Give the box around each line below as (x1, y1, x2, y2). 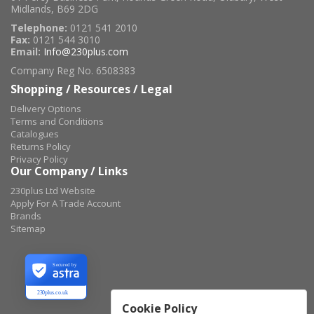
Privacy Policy (11, 153, 68, 165)
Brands (11, 210, 41, 222)
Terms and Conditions (11, 115, 104, 128)
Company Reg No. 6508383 (11, 64, 135, 77)
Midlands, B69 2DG (11, 2, 98, 15)
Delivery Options (11, 102, 81, 115)
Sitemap (11, 222, 46, 235)
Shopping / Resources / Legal (11, 81, 172, 97)
